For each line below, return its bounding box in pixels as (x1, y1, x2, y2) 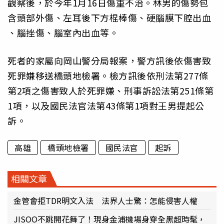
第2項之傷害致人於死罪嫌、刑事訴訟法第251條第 (7, 84, 213, 97)
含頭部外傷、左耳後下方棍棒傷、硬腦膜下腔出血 (7, 11, 211, 24)
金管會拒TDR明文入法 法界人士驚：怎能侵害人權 (13, 194, 197, 206)
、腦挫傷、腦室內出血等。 (7, 26, 118, 39)
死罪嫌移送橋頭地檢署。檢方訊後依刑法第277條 (7, 69, 208, 82)
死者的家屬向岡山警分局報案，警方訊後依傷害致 (7, 54, 211, 67)
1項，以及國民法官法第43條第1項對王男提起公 (7, 99, 204, 112)
